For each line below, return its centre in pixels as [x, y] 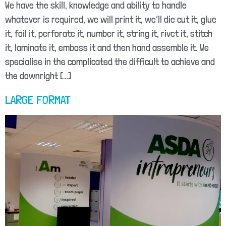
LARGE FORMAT [38, 100]
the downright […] [38, 76]
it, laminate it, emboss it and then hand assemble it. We [107, 48]
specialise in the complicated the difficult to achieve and [110, 62]
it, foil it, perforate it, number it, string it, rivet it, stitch [109, 34]
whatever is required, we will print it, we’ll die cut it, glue [111, 20]
